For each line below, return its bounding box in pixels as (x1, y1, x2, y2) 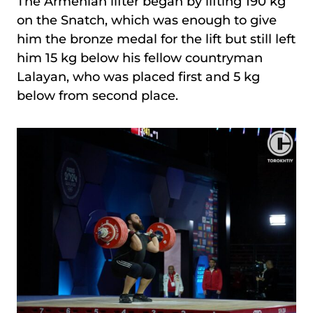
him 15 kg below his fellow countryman (17, 50, 263, 66)
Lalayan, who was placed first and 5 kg (17, 68, 260, 85)
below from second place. (17, 87, 178, 103)
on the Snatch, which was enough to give (17, 12, 277, 28)
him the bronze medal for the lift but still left (17, 31, 296, 47)
